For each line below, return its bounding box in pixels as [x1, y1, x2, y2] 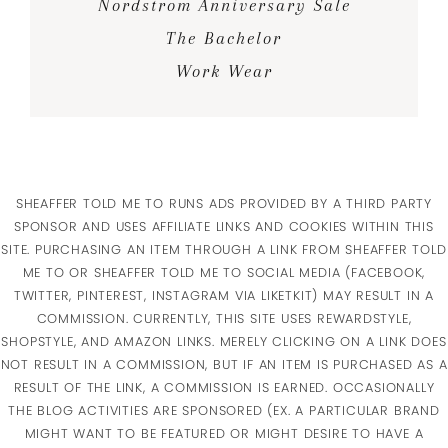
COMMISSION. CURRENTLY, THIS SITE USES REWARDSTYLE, [36, 309, 412, 327]
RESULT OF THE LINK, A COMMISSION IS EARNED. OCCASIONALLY [13, 378, 435, 396]
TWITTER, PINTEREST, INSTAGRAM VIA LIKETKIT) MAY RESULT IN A [13, 286, 435, 304]
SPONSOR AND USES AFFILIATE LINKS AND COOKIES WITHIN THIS [14, 217, 434, 235]
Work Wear [175, 60, 273, 81]
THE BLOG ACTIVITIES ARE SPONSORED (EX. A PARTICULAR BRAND [8, 401, 440, 419]
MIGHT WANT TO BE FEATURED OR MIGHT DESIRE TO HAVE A [24, 424, 424, 442]
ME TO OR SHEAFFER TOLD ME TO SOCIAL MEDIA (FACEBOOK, [22, 263, 426, 281]
